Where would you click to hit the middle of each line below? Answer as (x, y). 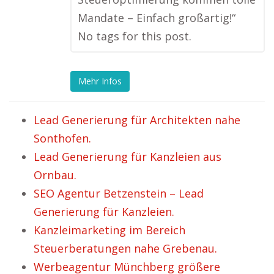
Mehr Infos (100, 81)
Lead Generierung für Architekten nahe (137, 120)
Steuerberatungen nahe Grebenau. (125, 248)
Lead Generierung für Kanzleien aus (128, 157)
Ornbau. (55, 175)
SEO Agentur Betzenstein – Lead (119, 193)
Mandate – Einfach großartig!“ (157, 18)
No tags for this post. (135, 36)
